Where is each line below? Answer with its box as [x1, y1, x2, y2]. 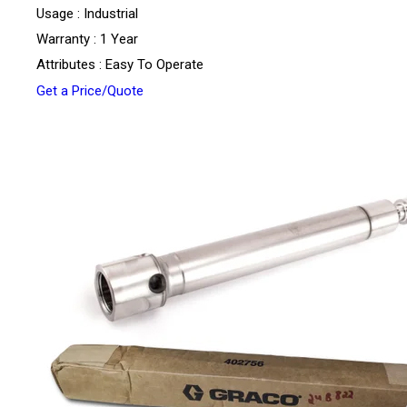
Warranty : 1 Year [36, 30, 138, 47]
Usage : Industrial [36, 5, 138, 22]
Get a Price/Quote [36, 82, 144, 99]
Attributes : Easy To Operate [36, 55, 203, 73]
